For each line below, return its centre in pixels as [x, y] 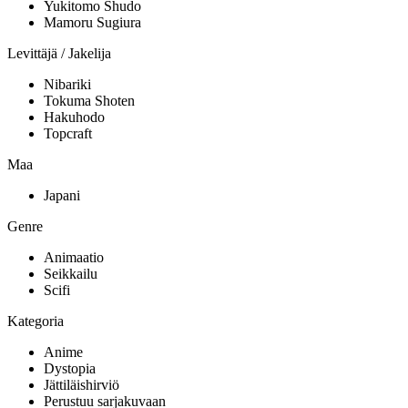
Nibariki [67, 85]
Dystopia [70, 369]
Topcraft [68, 134]
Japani [62, 196]
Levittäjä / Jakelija [59, 54]
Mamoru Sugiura [92, 23]
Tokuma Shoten [89, 101]
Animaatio [74, 258]
